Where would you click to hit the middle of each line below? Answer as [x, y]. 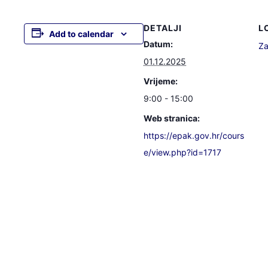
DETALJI [163, 28]
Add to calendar [81, 34]
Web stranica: [172, 118]
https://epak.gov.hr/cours [194, 135]
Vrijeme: [161, 81]
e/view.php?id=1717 [182, 152]
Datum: [158, 44]
